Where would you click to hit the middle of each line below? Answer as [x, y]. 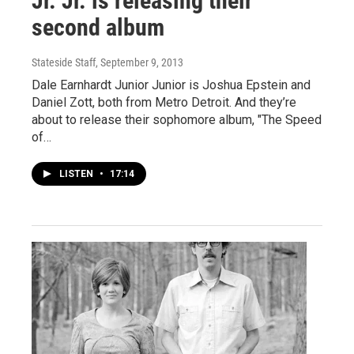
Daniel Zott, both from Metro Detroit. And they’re [164, 102]
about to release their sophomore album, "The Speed [177, 119]
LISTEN [77, 173]
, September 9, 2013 [139, 62]
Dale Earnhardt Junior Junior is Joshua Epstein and [171, 85]
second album [98, 27]
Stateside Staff [64, 62]
